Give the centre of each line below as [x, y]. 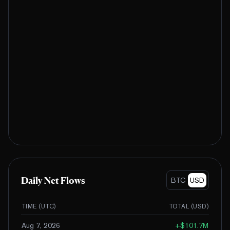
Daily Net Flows [53, 180]
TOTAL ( [181, 207]
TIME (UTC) [39, 207]
